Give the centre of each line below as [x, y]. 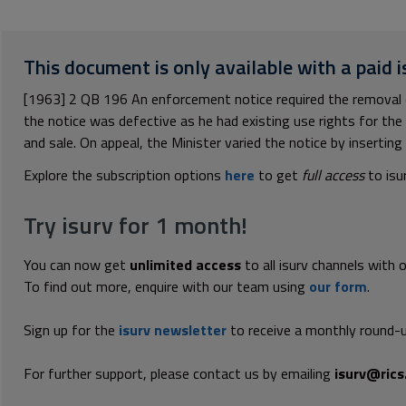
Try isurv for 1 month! [135, 225]
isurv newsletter [173, 330]
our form [338, 286]
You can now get [77, 265]
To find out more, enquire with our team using [166, 286]
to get [278, 175]
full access [333, 175]
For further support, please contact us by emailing [179, 373]
